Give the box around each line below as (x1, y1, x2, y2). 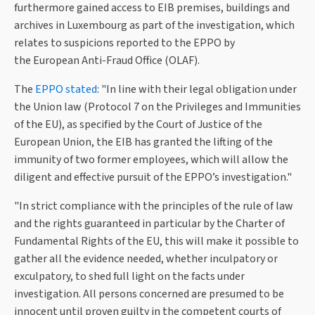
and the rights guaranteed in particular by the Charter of (14, 216, 285, 232)
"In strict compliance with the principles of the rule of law (14, 198, 293, 214)
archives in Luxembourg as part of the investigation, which (14, 18, 295, 34)
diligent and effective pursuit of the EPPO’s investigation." (14, 169, 292, 186)
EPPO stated (35, 82, 97, 98)
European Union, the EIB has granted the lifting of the (14, 134, 273, 150)
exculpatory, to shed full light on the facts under (14, 269, 245, 285)
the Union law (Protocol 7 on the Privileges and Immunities (14, 99, 301, 115)
